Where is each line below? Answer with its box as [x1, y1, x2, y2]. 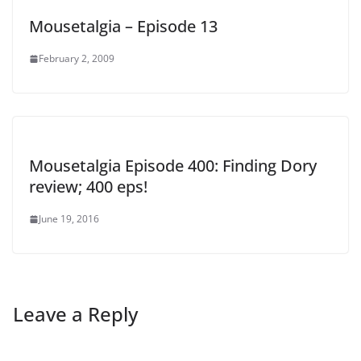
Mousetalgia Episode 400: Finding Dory [29, 155, 317, 177]
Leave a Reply [13, 301, 138, 328]
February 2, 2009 [39, 52, 114, 66]
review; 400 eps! [29, 176, 147, 198]
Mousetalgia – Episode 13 [29, 15, 218, 38]
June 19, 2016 [39, 212, 99, 226]
